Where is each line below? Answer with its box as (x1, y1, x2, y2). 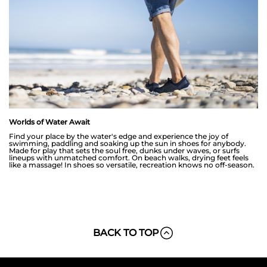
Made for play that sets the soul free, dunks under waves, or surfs (9, 145, 240, 155)
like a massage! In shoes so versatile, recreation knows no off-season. (9, 160, 254, 169)
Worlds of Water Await (9, 117, 90, 126)
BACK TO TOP (93, 226, 159, 238)
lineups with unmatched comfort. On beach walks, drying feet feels (9, 153, 249, 162)
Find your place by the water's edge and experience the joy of (9, 131, 228, 141)
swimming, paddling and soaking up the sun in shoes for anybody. (9, 138, 246, 148)
